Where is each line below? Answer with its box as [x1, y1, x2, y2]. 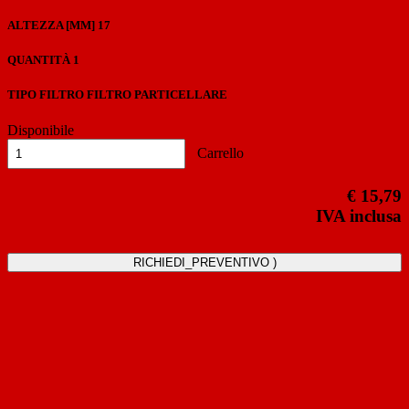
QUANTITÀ [7, 53, 70, 67]
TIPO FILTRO [7, 88, 84, 102]
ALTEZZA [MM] [7, 17, 95, 32]
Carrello [194, 145, 244, 162]
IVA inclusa [316, 206, 402, 226]
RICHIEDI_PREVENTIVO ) [132, 255, 277, 269]
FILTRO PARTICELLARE [84, 88, 227, 102]
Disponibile [7, 122, 74, 139]
